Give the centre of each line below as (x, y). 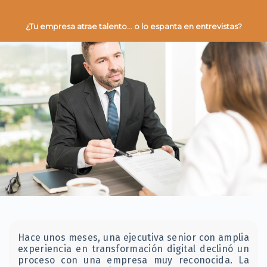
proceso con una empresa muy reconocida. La (133, 260)
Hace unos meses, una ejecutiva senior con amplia (133, 237)
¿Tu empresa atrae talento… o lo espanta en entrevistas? (133, 26)
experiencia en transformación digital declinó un (133, 249)
